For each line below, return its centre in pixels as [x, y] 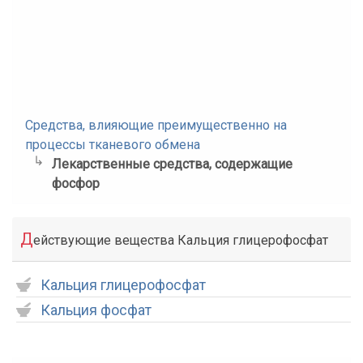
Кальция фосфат [96, 310]
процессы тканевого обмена [113, 145]
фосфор [75, 184]
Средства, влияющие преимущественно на [156, 125]
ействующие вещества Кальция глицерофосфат [181, 240]
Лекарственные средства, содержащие [172, 164]
